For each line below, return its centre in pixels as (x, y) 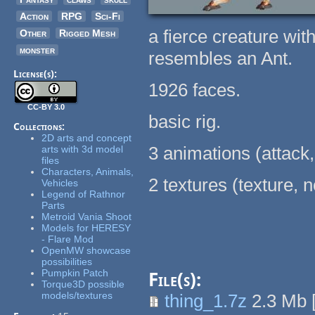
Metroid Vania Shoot (87, 217)
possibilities (67, 262)
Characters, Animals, (88, 172)
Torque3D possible (83, 284)
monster (38, 50)
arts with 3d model (83, 149)
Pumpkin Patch (75, 273)
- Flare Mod (68, 239)
